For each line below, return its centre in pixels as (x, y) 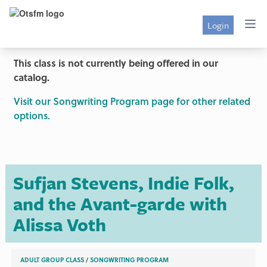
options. (32, 115)
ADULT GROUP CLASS (52, 260)
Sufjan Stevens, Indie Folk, (123, 182)
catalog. (31, 77)
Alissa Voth (59, 224)
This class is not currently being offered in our (116, 63)
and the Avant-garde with (120, 203)
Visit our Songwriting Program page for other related (132, 101)
